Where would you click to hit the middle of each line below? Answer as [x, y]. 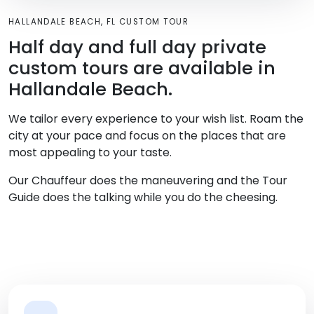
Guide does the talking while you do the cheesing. [143, 198]
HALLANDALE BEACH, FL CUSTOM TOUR [99, 22]
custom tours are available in [142, 68]
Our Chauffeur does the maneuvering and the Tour [148, 181]
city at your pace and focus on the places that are [147, 136]
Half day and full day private [137, 47]
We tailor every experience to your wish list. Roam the [156, 119]
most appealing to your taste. [90, 153]
